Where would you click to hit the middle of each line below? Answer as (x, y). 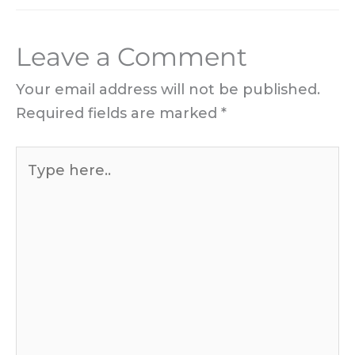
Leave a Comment (132, 57)
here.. (36, 182)
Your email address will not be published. (168, 90)
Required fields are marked (118, 114)
